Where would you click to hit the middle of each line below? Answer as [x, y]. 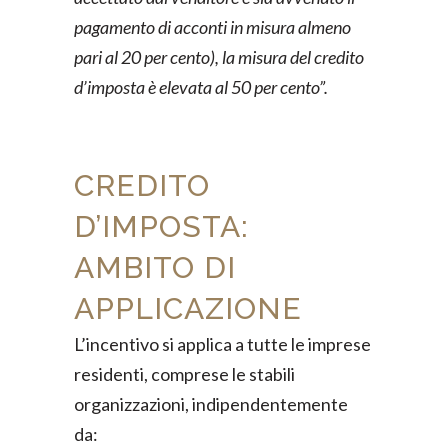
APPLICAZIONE [188, 308]
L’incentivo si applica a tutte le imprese [222, 344]
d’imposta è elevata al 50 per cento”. [201, 87]
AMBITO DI [155, 267]
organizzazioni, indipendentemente [211, 404]
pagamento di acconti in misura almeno [212, 27]
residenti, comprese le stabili [184, 374]
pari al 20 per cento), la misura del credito [219, 57]
